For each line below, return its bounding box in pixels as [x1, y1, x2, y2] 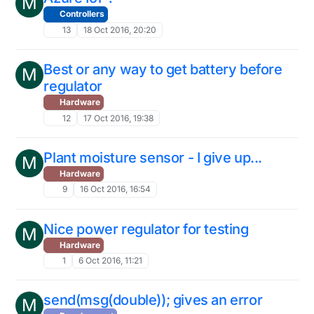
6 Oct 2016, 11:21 [78, 255, 142, 266]
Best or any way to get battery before [43, 61, 282, 78]
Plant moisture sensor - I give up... [43, 149, 262, 166]
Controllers [57, 8, 105, 20]
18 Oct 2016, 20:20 [83, 24, 156, 35]
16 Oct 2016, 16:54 [79, 184, 151, 195]
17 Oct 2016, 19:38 [83, 112, 153, 123]
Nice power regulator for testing [43, 220, 249, 238]
